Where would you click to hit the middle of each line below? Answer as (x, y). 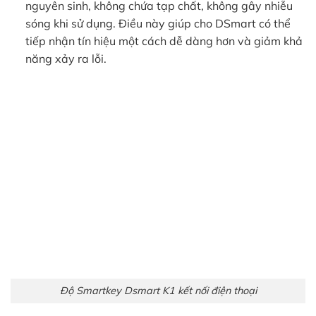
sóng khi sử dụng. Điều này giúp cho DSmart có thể (158, 23)
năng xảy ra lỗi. (66, 58)
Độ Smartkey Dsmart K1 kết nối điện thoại (158, 290)
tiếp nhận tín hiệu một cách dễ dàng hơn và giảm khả (164, 41)
